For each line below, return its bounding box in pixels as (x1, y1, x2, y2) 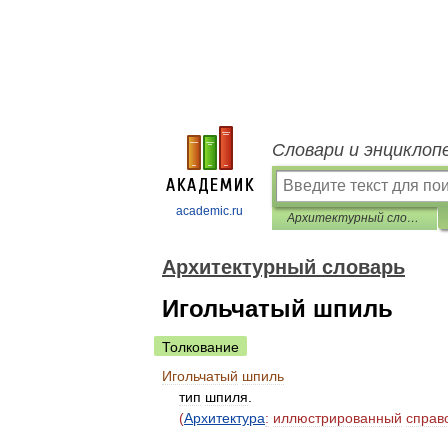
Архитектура (184, 410, 265, 426)
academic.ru (176, 204, 243, 218)
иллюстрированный (273, 410, 402, 426)
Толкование (162, 339, 239, 355)
